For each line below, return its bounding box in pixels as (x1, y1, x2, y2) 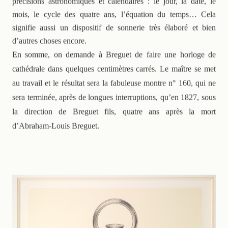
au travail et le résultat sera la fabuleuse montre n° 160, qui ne (12, 77, 216, 87)
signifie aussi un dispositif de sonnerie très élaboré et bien (12, 22, 216, 31)
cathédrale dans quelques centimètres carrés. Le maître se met (12, 63, 216, 72)
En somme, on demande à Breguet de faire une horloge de (12, 49, 216, 58)
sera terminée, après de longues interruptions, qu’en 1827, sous (12, 92, 216, 101)
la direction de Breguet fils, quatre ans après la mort (12, 106, 216, 115)
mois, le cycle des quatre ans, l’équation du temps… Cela (12, 9, 216, 18)
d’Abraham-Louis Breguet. (12, 120, 99, 129)
